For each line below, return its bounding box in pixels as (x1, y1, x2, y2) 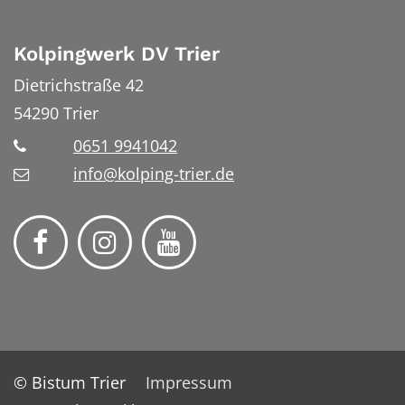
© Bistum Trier (14, 372, 126, 394)
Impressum (146, 372, 232, 394)
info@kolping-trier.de (73, 163, 234, 185)
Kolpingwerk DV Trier (14, 42, 220, 66)
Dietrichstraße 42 (14, 73, 144, 96)
